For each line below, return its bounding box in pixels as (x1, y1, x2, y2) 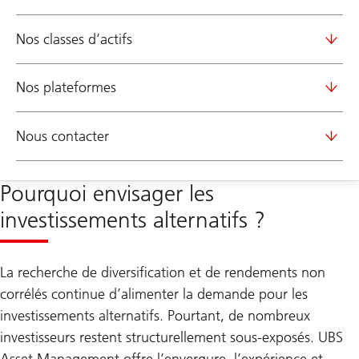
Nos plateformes (16, 79, 116, 97)
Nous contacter (16, 127, 109, 145)
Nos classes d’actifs (16, 30, 132, 48)
